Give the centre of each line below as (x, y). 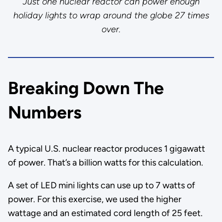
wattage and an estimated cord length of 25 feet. (105, 213)
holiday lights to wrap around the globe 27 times (111, 16)
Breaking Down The (86, 88)
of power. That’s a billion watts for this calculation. (105, 163)
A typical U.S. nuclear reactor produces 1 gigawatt (106, 149)
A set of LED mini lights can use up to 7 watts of (101, 186)
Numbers (45, 112)
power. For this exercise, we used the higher (94, 199)
